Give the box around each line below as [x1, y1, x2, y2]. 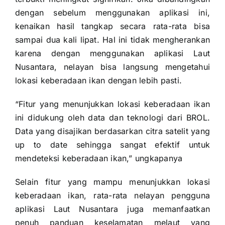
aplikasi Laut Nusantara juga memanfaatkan [15, 203, 210, 214]
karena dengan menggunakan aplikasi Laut [15, 48, 210, 58]
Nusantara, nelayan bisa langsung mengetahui [15, 61, 210, 72]
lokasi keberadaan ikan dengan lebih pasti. [15, 75, 182, 85]
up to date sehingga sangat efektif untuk [15, 139, 210, 150]
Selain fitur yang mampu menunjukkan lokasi [15, 176, 210, 187]
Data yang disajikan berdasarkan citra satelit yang [15, 126, 210, 136]
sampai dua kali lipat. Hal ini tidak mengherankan [15, 34, 210, 45]
